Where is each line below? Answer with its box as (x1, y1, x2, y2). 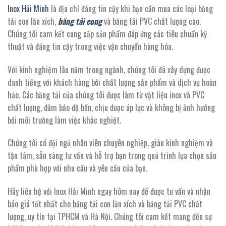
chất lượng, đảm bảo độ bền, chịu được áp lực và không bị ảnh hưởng (8, 101, 215, 114)
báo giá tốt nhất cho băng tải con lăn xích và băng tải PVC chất (8, 198, 202, 210)
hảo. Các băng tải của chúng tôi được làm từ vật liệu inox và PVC (8, 88, 204, 101)
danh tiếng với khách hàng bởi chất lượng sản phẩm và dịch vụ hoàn (8, 76, 216, 88)
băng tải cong (58, 15, 102, 27)
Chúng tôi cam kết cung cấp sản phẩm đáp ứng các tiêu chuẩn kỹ (8, 27, 207, 40)
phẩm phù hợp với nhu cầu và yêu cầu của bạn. (8, 162, 147, 175)
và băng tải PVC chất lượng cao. (102, 15, 201, 27)
